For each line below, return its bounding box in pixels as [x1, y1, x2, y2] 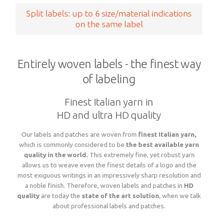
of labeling [82, 72, 136, 86]
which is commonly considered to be [19, 140, 125, 148]
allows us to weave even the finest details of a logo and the [21, 161, 197, 169]
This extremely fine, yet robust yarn [88, 150, 195, 159]
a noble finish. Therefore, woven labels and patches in [24, 181, 184, 189]
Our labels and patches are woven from [21, 130, 138, 138]
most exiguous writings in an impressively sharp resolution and [17, 171, 201, 179]
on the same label [75, 19, 143, 29]
